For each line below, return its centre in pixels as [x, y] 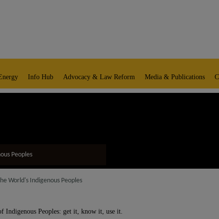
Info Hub [41, 77]
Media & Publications [175, 77]
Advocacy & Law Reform [99, 77]
